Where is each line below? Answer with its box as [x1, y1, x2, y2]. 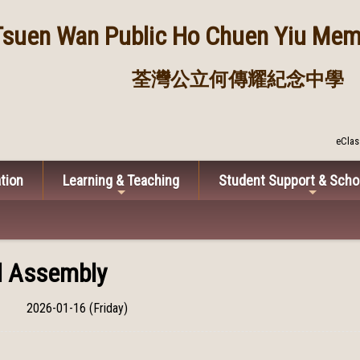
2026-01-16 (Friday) [27, 301, 129, 316]
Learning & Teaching [63, 172, 179, 189]
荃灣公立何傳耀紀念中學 [131, 67, 344, 91]
